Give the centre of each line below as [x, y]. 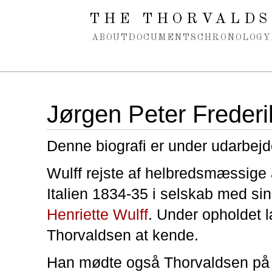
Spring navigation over [57, 11]
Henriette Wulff [97, 214]
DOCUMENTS [163, 38]
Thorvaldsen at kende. [123, 235]
